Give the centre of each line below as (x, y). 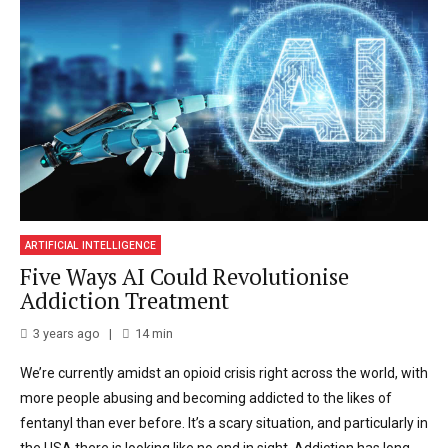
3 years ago (66, 333)
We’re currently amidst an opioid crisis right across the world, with (224, 372)
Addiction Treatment (124, 301)
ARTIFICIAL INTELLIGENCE (91, 245)
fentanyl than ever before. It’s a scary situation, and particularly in (224, 422)
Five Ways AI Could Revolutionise (184, 277)
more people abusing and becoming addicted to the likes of (206, 397)
